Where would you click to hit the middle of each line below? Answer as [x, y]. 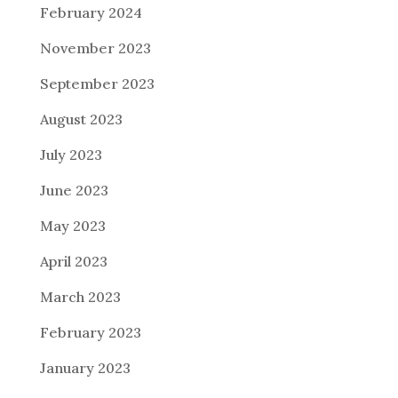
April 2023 [73, 261]
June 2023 [74, 190]
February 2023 [90, 332]
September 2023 [97, 84]
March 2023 [80, 297]
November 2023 [95, 48]
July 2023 [71, 155]
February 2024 [91, 12]
